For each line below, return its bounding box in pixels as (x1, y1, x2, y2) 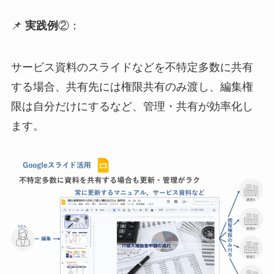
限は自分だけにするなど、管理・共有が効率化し (10, 100, 253, 113)
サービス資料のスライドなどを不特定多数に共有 (10, 61, 253, 73)
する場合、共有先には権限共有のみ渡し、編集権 (10, 80, 253, 93)
